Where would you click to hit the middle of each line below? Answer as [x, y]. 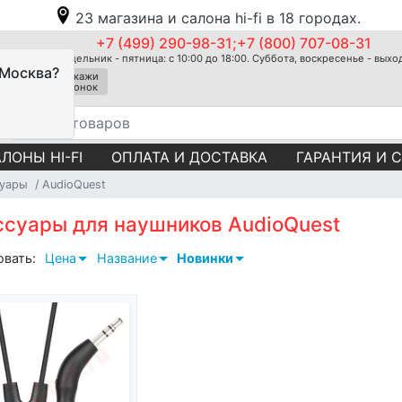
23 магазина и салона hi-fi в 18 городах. [218, 18]
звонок [80, 87]
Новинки [205, 258]
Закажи [80, 76]
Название [127, 258]
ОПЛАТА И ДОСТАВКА [189, 157]
